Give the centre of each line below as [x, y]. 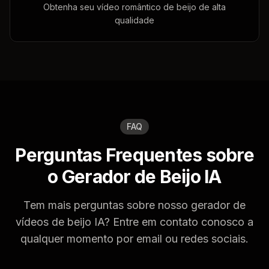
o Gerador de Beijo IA [134, 177]
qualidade [134, 20]
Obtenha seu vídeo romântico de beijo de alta [134, 7]
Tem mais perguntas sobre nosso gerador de [134, 205]
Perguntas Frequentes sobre [134, 155]
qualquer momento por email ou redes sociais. [134, 239]
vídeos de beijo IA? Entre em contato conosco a [134, 222]
